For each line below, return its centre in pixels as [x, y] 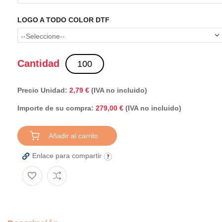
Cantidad [38, 63]
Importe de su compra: [55, 108]
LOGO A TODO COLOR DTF [63, 20]
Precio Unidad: [43, 90]
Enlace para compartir [67, 156]
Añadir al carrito [73, 136]
